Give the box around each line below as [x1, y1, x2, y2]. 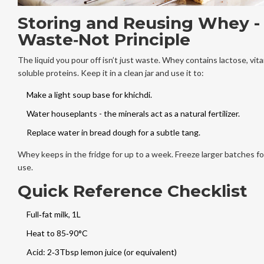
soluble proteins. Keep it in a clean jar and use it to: [17, 67, 204, 78]
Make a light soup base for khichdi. [26, 89, 152, 100]
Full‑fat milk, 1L [26, 209, 81, 219]
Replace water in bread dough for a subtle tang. [26, 127, 200, 137]
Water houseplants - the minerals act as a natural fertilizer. [26, 108, 240, 118]
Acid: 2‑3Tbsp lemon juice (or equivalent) [26, 246, 177, 257]
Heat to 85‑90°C [26, 227, 88, 238]
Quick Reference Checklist [17, 180, 247, 201]
